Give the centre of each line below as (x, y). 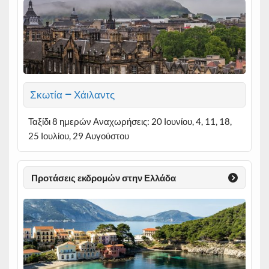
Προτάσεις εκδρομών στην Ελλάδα (104, 177)
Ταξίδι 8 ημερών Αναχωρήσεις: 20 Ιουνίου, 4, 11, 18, (130, 121)
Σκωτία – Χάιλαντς (72, 95)
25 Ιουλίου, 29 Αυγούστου (78, 136)
